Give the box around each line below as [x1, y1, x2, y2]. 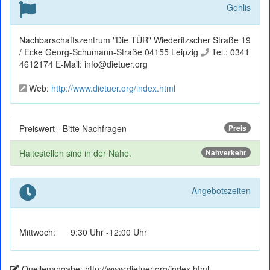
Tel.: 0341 [209, 46, 250, 58]
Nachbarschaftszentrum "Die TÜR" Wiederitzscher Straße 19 [19, 34, 251, 46]
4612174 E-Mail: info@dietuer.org [19, 58, 148, 70]
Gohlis [227, 1, 251, 13]
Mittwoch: [19, 226, 55, 238]
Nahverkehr [206, 147, 246, 158]
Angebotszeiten [192, 184, 251, 196]
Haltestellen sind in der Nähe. [19, 147, 131, 159]
